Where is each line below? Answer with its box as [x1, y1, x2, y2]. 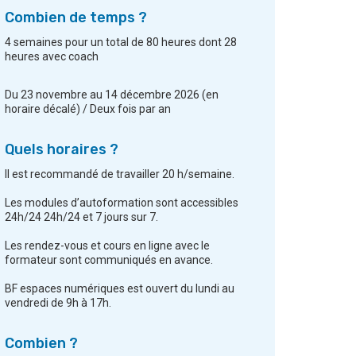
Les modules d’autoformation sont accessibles [5, 196, 238, 210]
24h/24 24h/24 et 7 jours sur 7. [5, 211, 158, 224]
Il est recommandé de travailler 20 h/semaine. [5, 168, 234, 181]
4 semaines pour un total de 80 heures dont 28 [5, 36, 237, 49]
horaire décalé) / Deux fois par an [5, 103, 171, 116]
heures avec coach [5, 50, 99, 64]
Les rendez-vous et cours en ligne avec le [5, 239, 210, 253]
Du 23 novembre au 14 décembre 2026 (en [5, 88, 219, 102]
